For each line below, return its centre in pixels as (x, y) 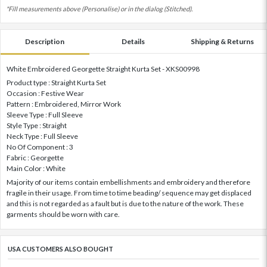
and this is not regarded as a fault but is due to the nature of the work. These (125, 204)
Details (133, 42)
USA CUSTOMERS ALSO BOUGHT (60, 249)
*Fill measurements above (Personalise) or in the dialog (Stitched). (99, 9)
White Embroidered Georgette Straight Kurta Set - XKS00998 (103, 69)
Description (45, 42)
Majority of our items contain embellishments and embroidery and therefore (128, 182)
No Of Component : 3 (40, 147)
